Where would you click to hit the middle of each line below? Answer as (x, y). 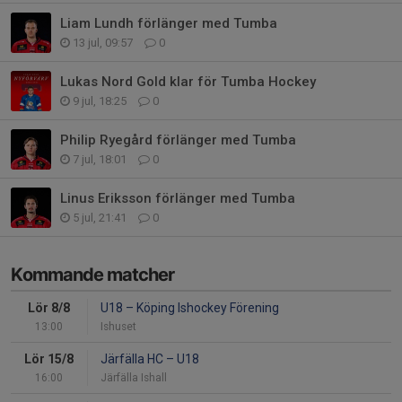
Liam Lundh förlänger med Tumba (169, 24)
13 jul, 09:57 (103, 43)
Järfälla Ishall (134, 378)
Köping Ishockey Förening (206, 308)
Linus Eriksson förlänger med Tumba (178, 199)
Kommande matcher (92, 275)
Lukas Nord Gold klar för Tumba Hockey (188, 82)
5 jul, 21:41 (100, 218)
